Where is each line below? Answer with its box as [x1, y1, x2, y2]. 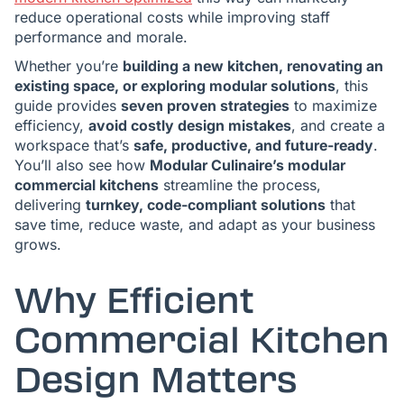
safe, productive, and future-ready [133, 136, 373, 154]
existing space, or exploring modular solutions [14, 77, 335, 95]
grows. [14, 235, 61, 253]
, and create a [291, 116, 385, 134]
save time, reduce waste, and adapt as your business [14, 216, 375, 234]
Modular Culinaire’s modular [150, 156, 345, 174]
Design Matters [14, 360, 298, 401]
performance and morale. [14, 28, 188, 46]
